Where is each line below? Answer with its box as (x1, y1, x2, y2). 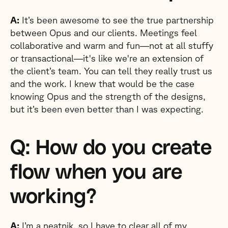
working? (10, 187, 97, 207)
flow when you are (10, 162, 182, 183)
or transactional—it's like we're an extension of (10, 53, 204, 63)
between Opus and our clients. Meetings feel (10, 27, 197, 38)
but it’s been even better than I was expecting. (10, 104, 204, 114)
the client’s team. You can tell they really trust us (10, 66, 212, 76)
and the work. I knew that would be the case (10, 78, 194, 89)
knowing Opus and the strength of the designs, (10, 91, 206, 101)
